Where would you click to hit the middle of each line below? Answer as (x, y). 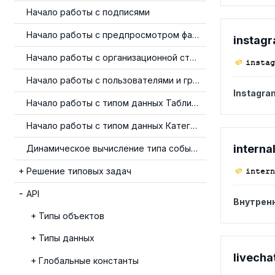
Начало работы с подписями (88, 12)
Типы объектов (72, 216)
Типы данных (67, 238)
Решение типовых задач (79, 171)
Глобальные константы (89, 261)
